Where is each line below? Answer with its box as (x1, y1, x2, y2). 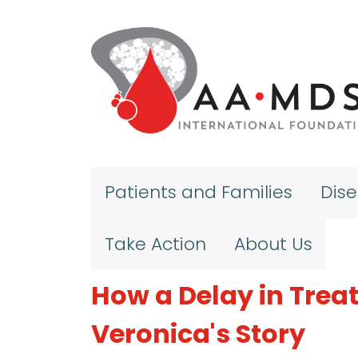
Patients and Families (105, 180, 293, 205)
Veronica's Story (91, 316, 305, 352)
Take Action (105, 231, 207, 257)
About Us (233, 231, 312, 257)
